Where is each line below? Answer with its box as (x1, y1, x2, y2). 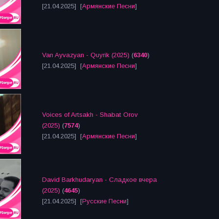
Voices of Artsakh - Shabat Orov (42, 111, 138, 118)
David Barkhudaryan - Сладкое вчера (42, 176, 157, 183)
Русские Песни (82, 197, 127, 205)
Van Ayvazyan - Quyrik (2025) (42, 51, 130, 59)
